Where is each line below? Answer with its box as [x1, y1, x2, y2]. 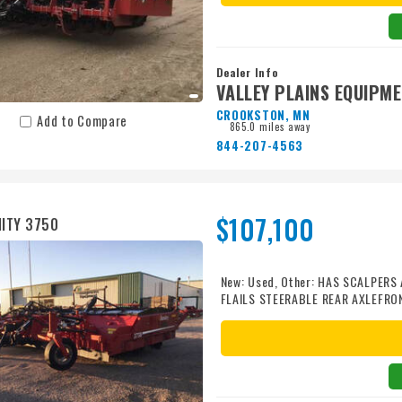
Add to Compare [37, 111, 128, 131]
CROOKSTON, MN [215, 106, 310, 124]
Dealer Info [215, 65, 278, 80]
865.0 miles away [229, 119, 310, 134]
